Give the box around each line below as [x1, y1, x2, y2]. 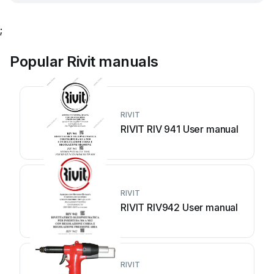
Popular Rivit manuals [10, 53, 158, 70]
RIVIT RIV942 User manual [120, 201, 239, 213]
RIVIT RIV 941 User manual [120, 123, 239, 135]
